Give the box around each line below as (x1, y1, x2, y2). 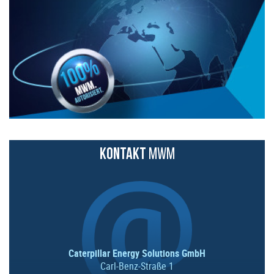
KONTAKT (99, 146, 146, 163)
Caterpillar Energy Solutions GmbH (68, 246, 206, 260)
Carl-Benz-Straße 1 (100, 259, 174, 273)
